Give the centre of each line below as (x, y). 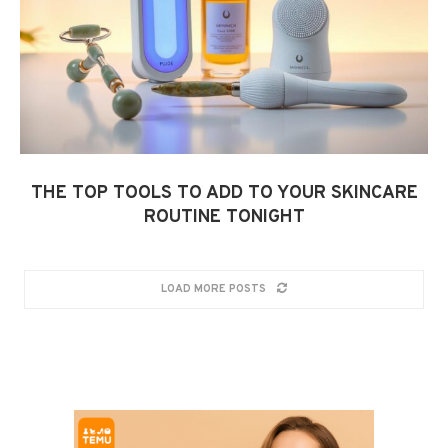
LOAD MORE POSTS (213, 289)
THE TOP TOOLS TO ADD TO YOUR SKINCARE (224, 194)
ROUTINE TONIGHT (224, 218)
